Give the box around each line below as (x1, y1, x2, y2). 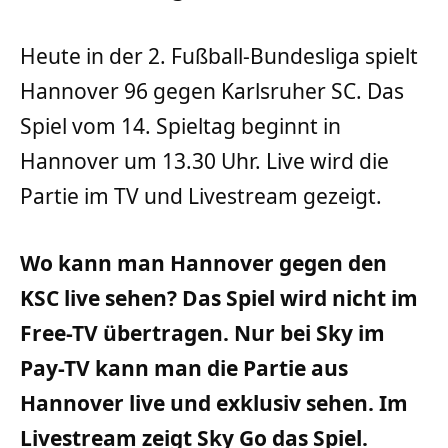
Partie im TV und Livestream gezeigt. (20, 181, 382, 210)
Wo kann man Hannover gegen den (20, 248, 387, 277)
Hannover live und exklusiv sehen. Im (20, 388, 408, 417)
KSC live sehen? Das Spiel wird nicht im (20, 283, 418, 312)
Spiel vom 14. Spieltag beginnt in (20, 111, 341, 140)
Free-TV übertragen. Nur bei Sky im (20, 318, 385, 347)
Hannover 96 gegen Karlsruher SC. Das (20, 76, 404, 105)
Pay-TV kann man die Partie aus (20, 353, 348, 382)
